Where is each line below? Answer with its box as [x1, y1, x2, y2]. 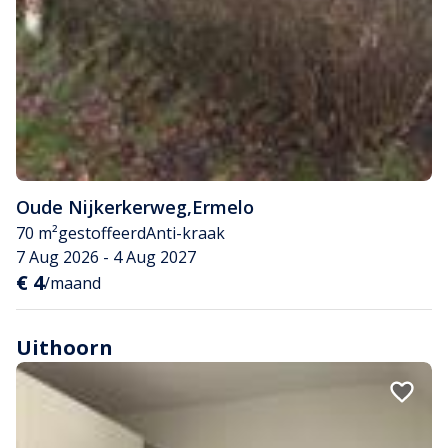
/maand [44, 272, 101, 294]
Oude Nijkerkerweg [16, 195, 187, 219]
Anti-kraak [146, 222, 225, 244]
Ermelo [192, 195, 254, 219]
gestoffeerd [58, 222, 146, 244]
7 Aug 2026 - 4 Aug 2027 [16, 246, 196, 268]
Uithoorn [16, 334, 113, 361]
